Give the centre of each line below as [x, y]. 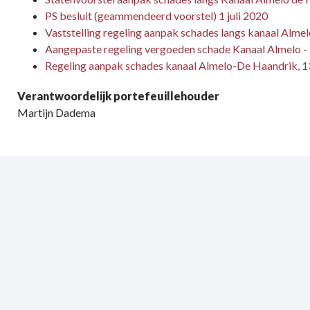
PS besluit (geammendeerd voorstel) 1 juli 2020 [156, 16]
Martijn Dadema [56, 112]
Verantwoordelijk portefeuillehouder [118, 96]
